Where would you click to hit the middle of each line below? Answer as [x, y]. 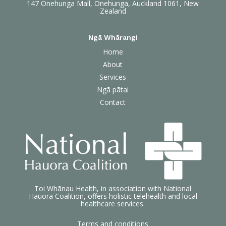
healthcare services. [113, 204]
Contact [113, 102]
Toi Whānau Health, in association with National [113, 189]
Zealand [113, 11]
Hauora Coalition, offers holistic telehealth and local [113, 196]
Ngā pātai [113, 90]
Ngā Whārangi [113, 38]
